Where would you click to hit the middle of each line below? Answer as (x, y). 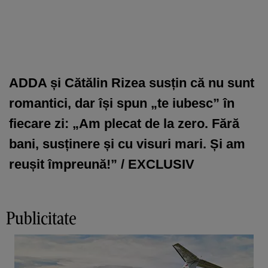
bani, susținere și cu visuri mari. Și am (127, 144)
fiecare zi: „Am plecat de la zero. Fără (124, 124)
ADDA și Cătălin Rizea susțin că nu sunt (132, 83)
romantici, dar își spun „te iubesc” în (122, 103)
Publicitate (41, 218)
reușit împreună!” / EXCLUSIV (102, 164)
